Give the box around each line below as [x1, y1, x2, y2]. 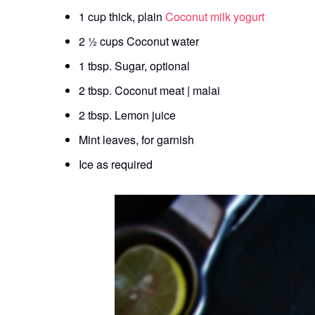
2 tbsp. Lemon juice [79, 106, 176, 123]
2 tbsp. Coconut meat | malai [79, 82, 220, 98]
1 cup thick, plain [79, 8, 165, 25]
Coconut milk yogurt [165, 8, 264, 25]
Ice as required [79, 155, 153, 172]
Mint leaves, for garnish [79, 131, 194, 148]
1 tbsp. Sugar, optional [79, 57, 190, 74]
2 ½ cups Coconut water [79, 32, 199, 49]
